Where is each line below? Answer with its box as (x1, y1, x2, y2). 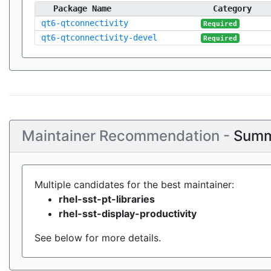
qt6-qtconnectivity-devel (41, 33, 157, 42)
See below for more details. (34, 232, 161, 244)
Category (213, 4, 252, 13)
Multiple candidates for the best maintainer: (34, 178, 234, 191)
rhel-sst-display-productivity (59, 207, 197, 220)
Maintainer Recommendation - (22, 127, 233, 145)
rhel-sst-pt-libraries (59, 193, 155, 205)
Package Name (53, 4, 111, 13)
